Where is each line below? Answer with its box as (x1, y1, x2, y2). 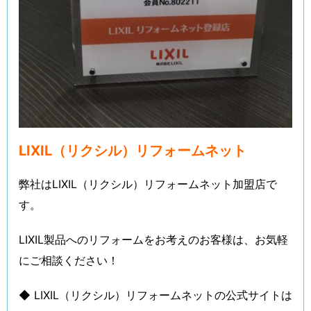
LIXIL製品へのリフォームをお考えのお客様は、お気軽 (19, 233, 288, 246)
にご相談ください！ (19, 253, 119, 267)
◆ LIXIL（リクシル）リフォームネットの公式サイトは (19, 288, 292, 302)
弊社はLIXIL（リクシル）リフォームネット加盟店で (19, 177, 277, 191)
